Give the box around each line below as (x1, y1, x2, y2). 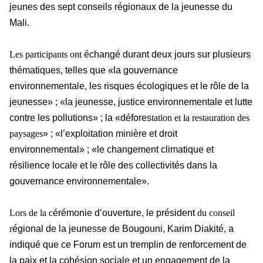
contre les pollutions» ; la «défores (9, 113, 151, 123)
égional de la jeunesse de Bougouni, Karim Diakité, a (12, 224, 234, 234)
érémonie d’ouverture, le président (53, 208, 195, 218)
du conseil (195, 208, 235, 218)
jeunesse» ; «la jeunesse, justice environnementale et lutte (9, 97, 252, 107)
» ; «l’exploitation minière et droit (43, 129, 177, 139)
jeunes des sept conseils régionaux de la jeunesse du (9, 2, 232, 12)
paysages (9, 129, 43, 139)
